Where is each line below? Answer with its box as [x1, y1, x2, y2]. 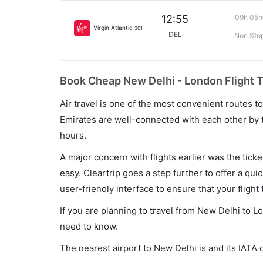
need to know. [60, 221, 118, 232]
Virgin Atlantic [93, 23, 134, 31]
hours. [60, 130, 86, 141]
